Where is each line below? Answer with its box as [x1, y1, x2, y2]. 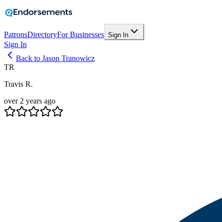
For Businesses [57, 30, 104, 39]
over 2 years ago [4, 97, 55, 105]
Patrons [4, 30, 27, 39]
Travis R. [4, 80, 33, 88]
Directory [27, 30, 57, 39]
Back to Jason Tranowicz [16, 54, 95, 62]
